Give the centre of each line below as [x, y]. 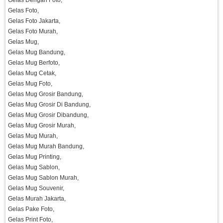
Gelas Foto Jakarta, [34, 21]
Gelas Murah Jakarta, [37, 199]
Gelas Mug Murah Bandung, [46, 147]
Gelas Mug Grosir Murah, [42, 126]
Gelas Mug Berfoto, [34, 63]
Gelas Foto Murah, [33, 32]
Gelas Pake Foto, [31, 209]
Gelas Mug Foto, [30, 84]
